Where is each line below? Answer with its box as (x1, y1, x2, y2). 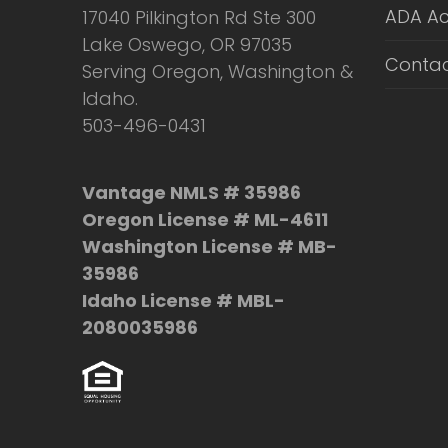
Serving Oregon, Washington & (82, 59, 354, 84)
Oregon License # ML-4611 (82, 207, 329, 232)
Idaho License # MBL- (82, 288, 286, 313)
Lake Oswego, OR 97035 (82, 32, 293, 57)
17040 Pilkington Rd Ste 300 (82, 5, 317, 30)
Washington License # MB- (82, 234, 338, 259)
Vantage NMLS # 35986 (82, 180, 302, 205)
